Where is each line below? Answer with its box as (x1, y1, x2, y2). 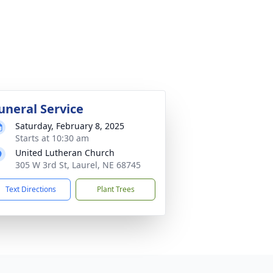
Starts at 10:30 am (15, 132, 89, 144)
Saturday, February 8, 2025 (15, 120, 124, 132)
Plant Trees (96, 184, 135, 194)
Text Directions (5, 184, 56, 194)
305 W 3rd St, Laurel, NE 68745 (15, 159, 141, 171)
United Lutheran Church (15, 147, 115, 158)
